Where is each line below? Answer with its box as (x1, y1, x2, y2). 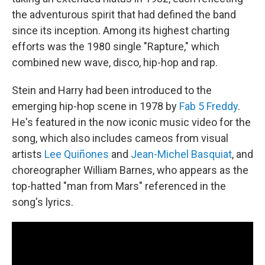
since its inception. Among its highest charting (12, 24, 230, 37)
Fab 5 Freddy (179, 99, 238, 112)
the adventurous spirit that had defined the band (12, 8, 236, 21)
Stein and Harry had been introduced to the (12, 83, 212, 96)
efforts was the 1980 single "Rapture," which (12, 40, 219, 53)
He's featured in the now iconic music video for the (12, 115, 251, 128)
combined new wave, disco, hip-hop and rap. (12, 56, 218, 69)
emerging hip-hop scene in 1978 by (12, 99, 179, 112)
